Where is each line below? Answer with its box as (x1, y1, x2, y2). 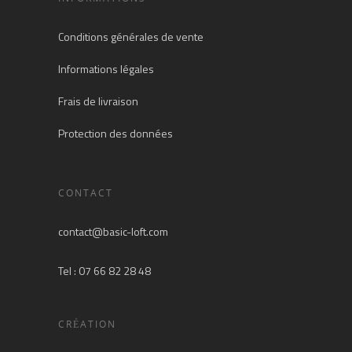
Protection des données (58, 125, 173, 142)
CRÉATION (58, 317, 116, 332)
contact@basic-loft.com (58, 223, 168, 240)
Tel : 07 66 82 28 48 (58, 262, 151, 280)
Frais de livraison (58, 93, 138, 110)
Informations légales (58, 60, 154, 78)
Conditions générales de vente (58, 28, 203, 46)
